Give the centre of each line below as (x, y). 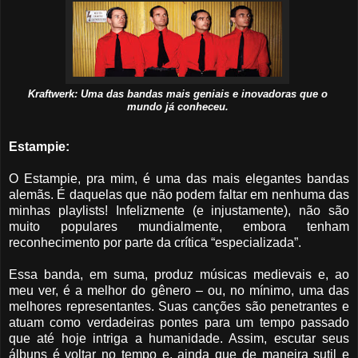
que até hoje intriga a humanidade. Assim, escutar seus (179, 338)
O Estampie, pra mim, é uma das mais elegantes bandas (179, 178)
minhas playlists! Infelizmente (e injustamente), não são (179, 210)
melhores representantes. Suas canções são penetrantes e (179, 306)
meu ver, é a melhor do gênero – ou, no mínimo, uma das (179, 290)
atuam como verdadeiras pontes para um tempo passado (179, 322)
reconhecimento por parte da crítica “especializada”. (155, 242)
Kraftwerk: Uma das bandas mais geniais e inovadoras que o (177, 94)
